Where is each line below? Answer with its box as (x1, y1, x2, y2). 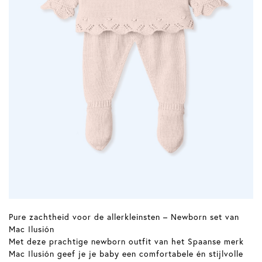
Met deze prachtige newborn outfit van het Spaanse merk (9, 235, 244, 247)
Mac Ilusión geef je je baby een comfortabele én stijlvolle (9, 247, 243, 259)
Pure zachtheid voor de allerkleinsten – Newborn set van (9, 211, 239, 222)
